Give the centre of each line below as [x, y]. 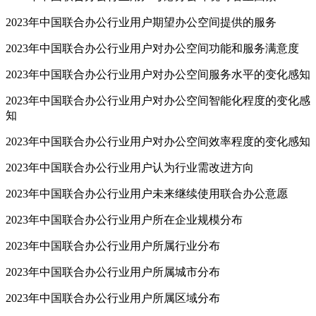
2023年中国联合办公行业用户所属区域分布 [113, 298]
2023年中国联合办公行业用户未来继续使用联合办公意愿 [147, 194]
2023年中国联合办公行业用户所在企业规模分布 [124, 220]
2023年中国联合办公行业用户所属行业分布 [113, 246]
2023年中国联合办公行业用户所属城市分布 [113, 272]
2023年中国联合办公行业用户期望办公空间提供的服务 [141, 23]
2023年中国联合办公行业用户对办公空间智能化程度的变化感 [158, 101]
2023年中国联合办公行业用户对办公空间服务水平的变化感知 [158, 75]
